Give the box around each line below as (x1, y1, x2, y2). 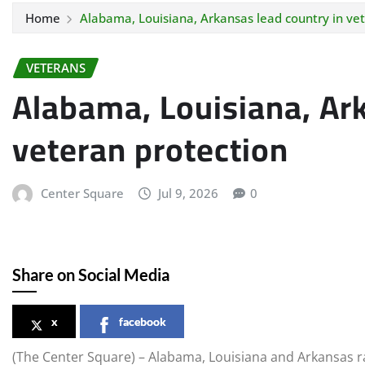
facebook (119, 314, 166, 329)
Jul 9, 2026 (158, 184, 219, 201)
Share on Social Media (12, 265, 169, 285)
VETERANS (26, 59, 86, 76)
